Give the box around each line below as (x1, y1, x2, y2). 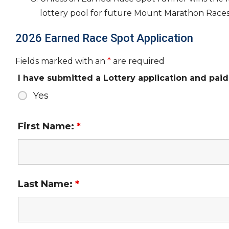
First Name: (18, 121, 77, 132)
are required (111, 56, 165, 66)
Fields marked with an (15, 56, 107, 66)
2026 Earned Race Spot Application (15, 32, 193, 44)
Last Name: (18, 178, 75, 190)
